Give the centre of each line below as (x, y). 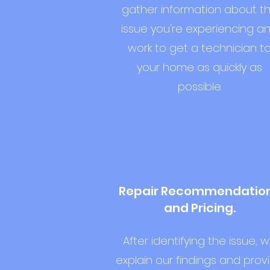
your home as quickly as (199, 67)
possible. (199, 86)
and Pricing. (199, 208)
